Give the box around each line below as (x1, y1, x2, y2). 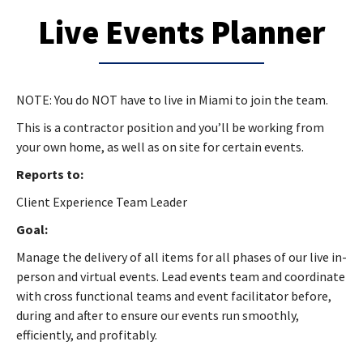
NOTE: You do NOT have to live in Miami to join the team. (16, 91, 328, 108)
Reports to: (16, 165, 83, 182)
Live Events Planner (37, 12, 326, 53)
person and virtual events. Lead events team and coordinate (16, 267, 345, 284)
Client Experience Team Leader (16, 193, 187, 210)
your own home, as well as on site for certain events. (16, 138, 304, 155)
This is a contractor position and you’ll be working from (16, 118, 324, 135)
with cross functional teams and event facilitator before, (16, 287, 331, 304)
